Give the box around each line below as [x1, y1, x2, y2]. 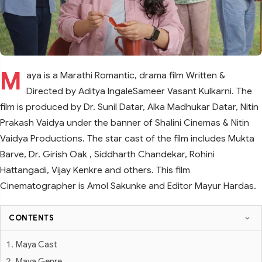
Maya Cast [16, 239, 57, 250]
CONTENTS [9, 213, 54, 223]
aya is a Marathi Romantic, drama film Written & [26, 69, 225, 81]
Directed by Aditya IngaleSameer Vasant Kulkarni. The [26, 85, 252, 96]
